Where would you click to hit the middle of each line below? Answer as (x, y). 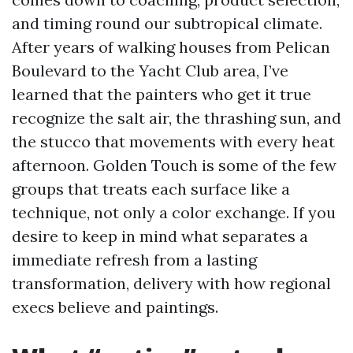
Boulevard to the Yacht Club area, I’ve (150, 71)
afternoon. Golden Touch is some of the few (174, 165)
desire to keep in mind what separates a (160, 236)
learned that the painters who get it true (162, 94)
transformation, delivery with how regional (171, 283)
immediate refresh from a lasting (134, 260)
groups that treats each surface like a (151, 189)
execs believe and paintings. (115, 307)
